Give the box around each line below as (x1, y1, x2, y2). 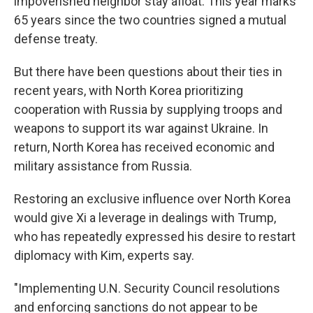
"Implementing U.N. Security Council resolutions (14, 281, 280, 296)
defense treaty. (14, 31, 98, 46)
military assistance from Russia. (14, 159, 192, 173)
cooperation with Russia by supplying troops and (14, 102, 282, 117)
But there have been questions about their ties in (14, 64, 282, 79)
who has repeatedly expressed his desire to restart (14, 229, 296, 244)
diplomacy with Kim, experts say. (14, 248, 194, 263)
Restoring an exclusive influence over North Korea (14, 191, 291, 206)
